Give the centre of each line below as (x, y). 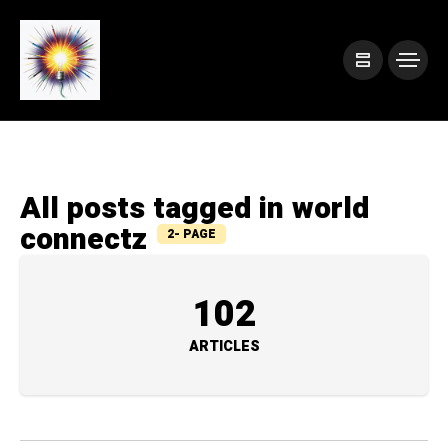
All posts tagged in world (194, 209)
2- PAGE (191, 234)
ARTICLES (224, 346)
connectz (83, 240)
